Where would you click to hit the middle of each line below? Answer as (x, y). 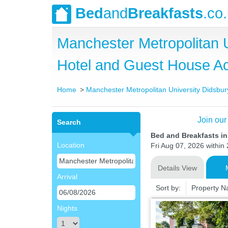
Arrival (67, 177)
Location (71, 145)
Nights (67, 208)
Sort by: (168, 188)
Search (69, 122)
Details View (177, 168)
